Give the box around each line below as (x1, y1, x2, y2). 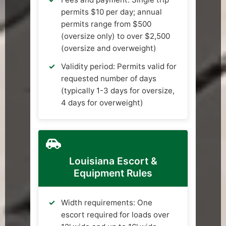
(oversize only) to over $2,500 (61, 31, 170, 41)
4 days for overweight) (61, 98, 143, 108)
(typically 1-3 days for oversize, (61, 86, 175, 96)
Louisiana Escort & (69, 155, 157, 167)
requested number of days (61, 74, 156, 84)
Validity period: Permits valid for (61, 62, 177, 72)
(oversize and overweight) (61, 43, 156, 53)
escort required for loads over (61, 210, 169, 220)
